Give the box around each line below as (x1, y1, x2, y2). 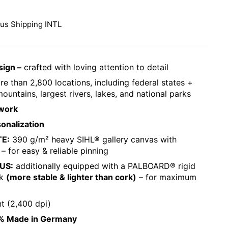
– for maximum (136, 172, 196, 182)
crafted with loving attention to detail (21, 62, 168, 72)
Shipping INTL (11, 19, 62, 29)
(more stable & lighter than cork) (6, 172, 136, 182)
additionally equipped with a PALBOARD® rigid (13, 161, 195, 171)
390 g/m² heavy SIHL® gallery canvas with (10, 134, 177, 145)
